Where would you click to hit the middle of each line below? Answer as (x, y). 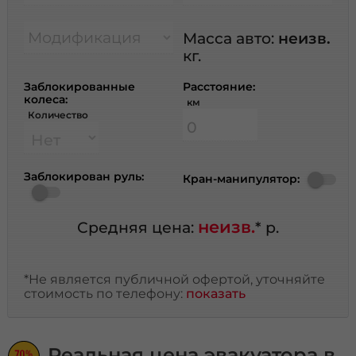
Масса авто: (230, 38)
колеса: (46, 99)
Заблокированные (80, 86)
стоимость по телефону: (105, 293)
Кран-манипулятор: (241, 179)
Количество (58, 114)
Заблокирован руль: (84, 176)
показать (216, 293)
